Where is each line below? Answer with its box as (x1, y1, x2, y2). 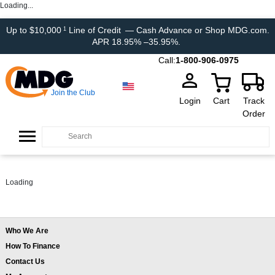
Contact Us (6, 257, 45, 266)
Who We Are (6, 227, 48, 235)
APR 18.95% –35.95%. (92, 37, 183, 47)
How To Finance (6, 242, 60, 250)
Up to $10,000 (6, 25, 61, 35)
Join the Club (51, 88, 95, 97)
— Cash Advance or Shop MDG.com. (125, 25, 269, 35)
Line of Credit (66, 25, 123, 35)
